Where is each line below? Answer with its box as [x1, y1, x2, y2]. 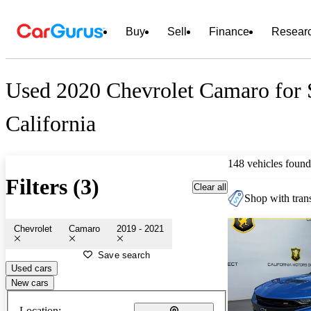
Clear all [194, 181, 226, 192]
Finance [209, 26, 249, 37]
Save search [98, 249, 151, 260]
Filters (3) [6, 174, 99, 200]
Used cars [11, 262, 52, 274]
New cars [11, 277, 49, 288]
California [6, 111, 96, 137]
